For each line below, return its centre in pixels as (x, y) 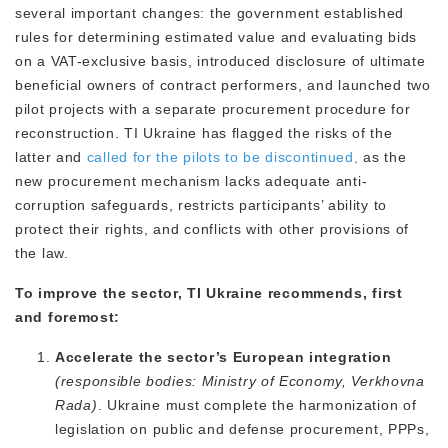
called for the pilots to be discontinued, (222, 157)
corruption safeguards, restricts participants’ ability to (201, 205)
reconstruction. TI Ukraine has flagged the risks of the (204, 133)
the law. (42, 253)
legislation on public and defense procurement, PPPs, (242, 429)
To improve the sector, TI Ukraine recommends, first (209, 293)
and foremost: (68, 317)
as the (382, 157)
